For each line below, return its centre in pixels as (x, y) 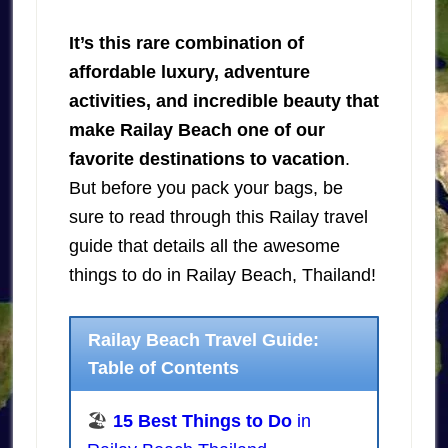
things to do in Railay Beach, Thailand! (222, 274)
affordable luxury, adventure (189, 71)
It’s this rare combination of (186, 42)
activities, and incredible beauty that (223, 100)
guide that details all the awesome (204, 245)
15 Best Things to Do (202, 421)
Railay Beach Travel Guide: (204, 340)
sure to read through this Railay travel (218, 216)
